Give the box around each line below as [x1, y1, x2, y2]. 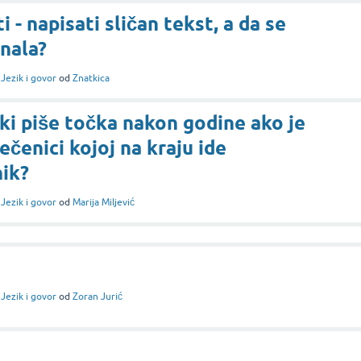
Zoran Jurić [73, 290, 122, 302]
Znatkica [73, 72, 110, 84]
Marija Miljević [73, 196, 135, 208]
